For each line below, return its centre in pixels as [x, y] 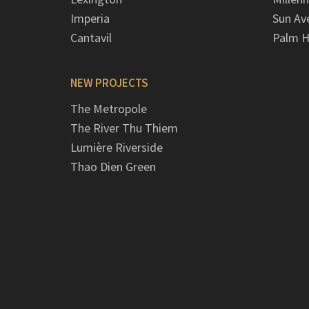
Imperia [90, 19]
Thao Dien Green [113, 167]
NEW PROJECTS [109, 83]
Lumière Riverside [117, 148]
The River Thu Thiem [124, 128]
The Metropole [109, 109]
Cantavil [91, 38]
